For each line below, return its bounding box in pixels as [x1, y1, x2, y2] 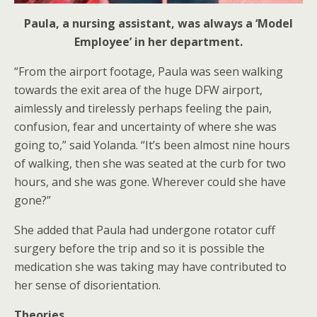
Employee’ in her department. [74, 34, 243, 50]
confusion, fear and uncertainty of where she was [14, 119, 277, 134]
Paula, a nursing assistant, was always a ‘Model [24, 16, 293, 31]
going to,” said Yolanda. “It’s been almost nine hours [14, 137, 290, 153]
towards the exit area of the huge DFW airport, [14, 82, 263, 98]
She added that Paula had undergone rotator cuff [14, 222, 275, 238]
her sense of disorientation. [14, 277, 161, 293]
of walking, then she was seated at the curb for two [14, 156, 286, 171]
